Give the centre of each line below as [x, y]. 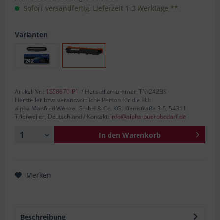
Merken [39, 175]
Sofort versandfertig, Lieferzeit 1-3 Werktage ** [100, 8]
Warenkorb [141, 135]
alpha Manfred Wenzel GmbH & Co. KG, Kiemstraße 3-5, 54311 [100, 108]
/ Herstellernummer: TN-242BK [123, 91]
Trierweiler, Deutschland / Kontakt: [63, 116]
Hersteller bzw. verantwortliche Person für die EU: [83, 100]
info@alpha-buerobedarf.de [148, 116]
